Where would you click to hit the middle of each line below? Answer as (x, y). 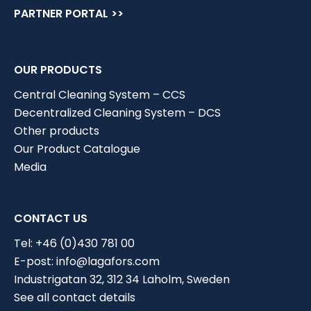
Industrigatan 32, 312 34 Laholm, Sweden (122, 279)
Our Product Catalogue (77, 149)
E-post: (35, 261)
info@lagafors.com (108, 261)
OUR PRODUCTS (58, 70)
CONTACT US (51, 218)
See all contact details (75, 297)
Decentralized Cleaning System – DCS (117, 113)
